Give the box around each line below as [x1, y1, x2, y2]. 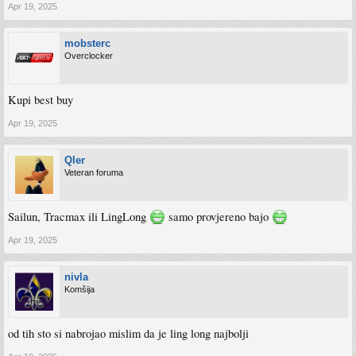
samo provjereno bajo [165, 209, 272, 224]
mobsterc [64, 37, 110, 49]
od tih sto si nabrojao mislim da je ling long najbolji [8, 326, 249, 341]
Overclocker [64, 51, 113, 60]
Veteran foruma [64, 168, 123, 177]
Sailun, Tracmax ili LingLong [8, 209, 149, 224]
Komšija [64, 284, 95, 294]
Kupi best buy [8, 92, 73, 107]
